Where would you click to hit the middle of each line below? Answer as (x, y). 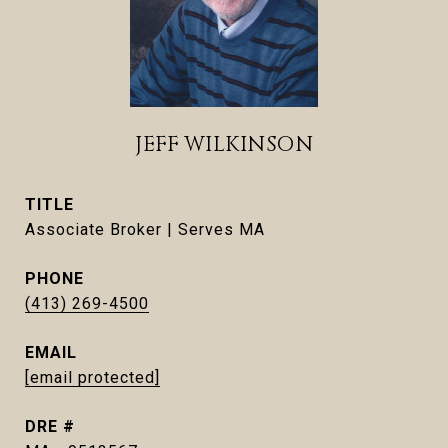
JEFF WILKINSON (224, 145)
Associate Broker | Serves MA (145, 229)
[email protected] (92, 377)
